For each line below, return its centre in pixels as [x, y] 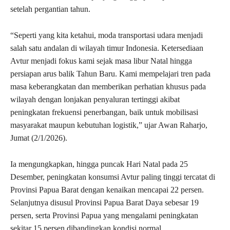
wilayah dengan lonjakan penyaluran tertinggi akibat [95, 99]
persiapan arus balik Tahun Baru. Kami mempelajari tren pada [110, 73]
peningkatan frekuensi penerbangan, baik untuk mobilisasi [104, 112]
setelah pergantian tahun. [50, 9]
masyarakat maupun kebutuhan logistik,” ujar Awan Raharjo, [109, 125]
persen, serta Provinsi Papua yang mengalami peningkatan [104, 215]
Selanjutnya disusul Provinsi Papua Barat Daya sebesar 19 [104, 202]
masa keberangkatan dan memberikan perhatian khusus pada [108, 86]
